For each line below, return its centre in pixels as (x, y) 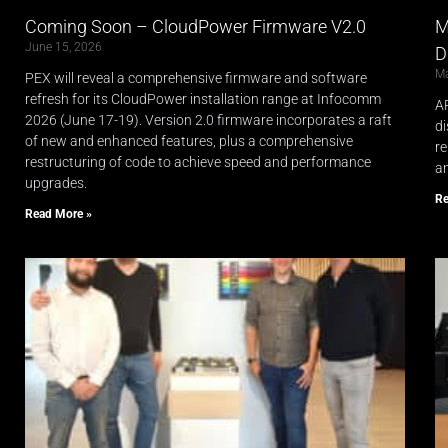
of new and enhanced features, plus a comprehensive (189, 141)
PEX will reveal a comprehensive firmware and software (196, 78)
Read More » (58, 214)
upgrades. (56, 183)
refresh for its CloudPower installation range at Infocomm (203, 99)
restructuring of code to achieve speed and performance (198, 162)
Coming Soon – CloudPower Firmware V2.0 (195, 27)
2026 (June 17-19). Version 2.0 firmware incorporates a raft (208, 120)
